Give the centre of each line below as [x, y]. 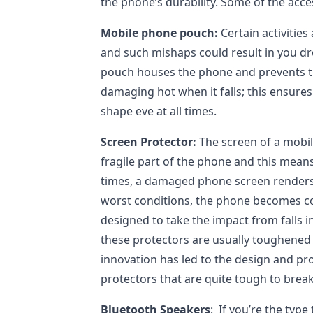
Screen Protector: [148, 142]
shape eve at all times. [159, 111]
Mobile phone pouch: [159, 33]
